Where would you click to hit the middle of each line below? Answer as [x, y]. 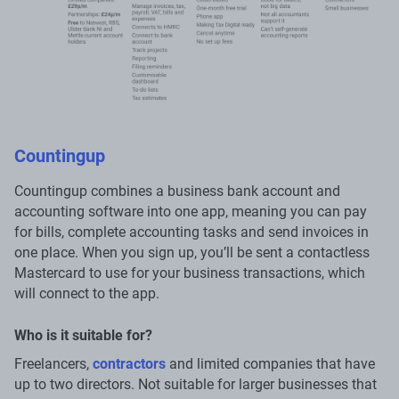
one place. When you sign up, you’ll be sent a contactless [192, 252]
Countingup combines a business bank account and [177, 191]
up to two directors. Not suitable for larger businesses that [195, 384]
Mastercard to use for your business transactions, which [190, 273]
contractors [129, 363]
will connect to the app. [87, 293]
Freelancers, [53, 363]
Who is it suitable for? [83, 335]
